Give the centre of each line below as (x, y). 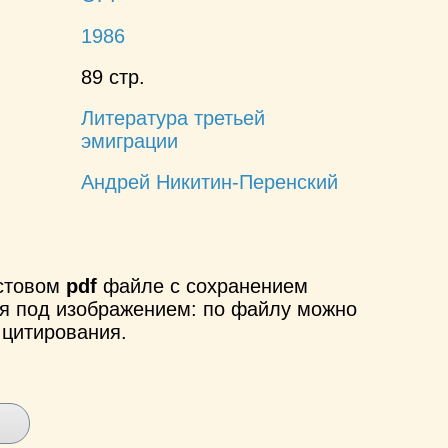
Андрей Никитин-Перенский (209, 181)
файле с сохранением (202, 285)
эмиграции (129, 140)
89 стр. (112, 76)
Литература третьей (172, 117)
